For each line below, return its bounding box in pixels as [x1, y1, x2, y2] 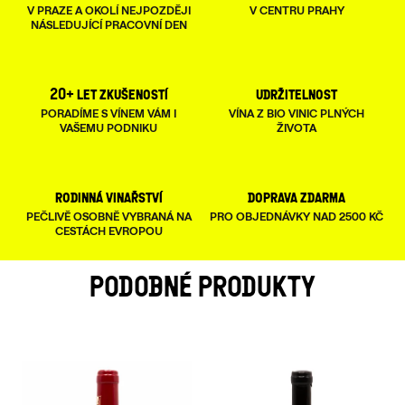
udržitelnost [256, 83, 337, 104]
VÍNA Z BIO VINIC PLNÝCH [229, 107, 364, 120]
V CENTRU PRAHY [249, 4, 344, 17]
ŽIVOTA [277, 121, 316, 135]
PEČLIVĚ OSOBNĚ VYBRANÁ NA [25, 210, 192, 223]
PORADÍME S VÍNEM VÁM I [41, 107, 176, 120]
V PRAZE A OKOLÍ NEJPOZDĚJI [26, 4, 191, 17]
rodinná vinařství [54, 186, 163, 207]
